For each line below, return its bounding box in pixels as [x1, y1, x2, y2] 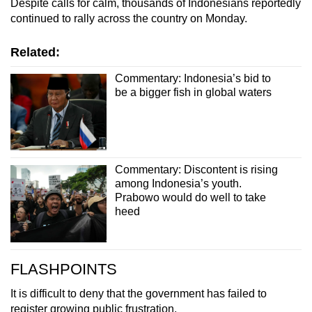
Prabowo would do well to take [114, 192, 266, 204]
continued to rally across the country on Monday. [10, 12, 247, 24]
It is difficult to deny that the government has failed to [10, 287, 267, 299]
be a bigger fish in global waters [114, 86, 272, 98]
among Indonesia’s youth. [114, 178, 242, 190]
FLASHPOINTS [10, 260, 117, 278]
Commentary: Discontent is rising [114, 164, 278, 176]
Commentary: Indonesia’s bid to [114, 72, 271, 84]
